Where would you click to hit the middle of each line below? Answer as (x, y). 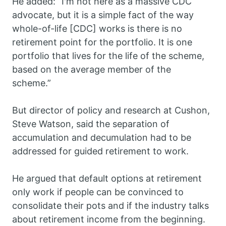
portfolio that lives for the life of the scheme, (108, 56)
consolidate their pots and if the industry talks (110, 206)
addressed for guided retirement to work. (102, 151)
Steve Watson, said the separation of (91, 124)
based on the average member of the (92, 70)
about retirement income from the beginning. (110, 219)
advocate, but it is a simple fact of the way (103, 15)
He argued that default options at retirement (107, 179)
